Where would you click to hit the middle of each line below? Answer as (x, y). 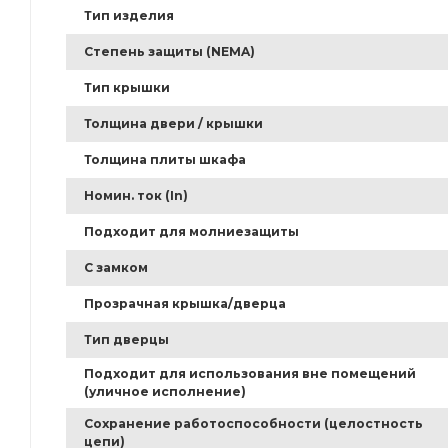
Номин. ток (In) (136, 196)
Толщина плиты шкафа (165, 160)
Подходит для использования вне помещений (250, 374)
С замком (116, 268)
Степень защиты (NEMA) (169, 52)
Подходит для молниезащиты (191, 232)
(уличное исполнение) (165, 392)
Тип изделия (129, 16)
